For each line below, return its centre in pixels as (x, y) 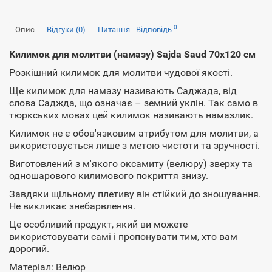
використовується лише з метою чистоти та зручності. (134, 145)
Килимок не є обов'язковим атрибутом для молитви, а (134, 133)
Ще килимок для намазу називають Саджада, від (123, 91)
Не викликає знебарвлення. (72, 206)
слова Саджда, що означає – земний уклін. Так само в (134, 103)
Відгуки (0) (66, 29)
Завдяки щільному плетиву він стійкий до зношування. (135, 194)
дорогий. (29, 249)
